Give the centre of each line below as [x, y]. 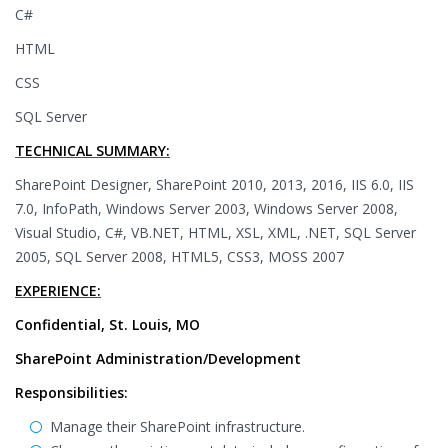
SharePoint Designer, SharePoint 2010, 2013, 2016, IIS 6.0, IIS [214, 184]
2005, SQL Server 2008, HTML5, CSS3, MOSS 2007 [179, 256]
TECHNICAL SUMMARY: [92, 150]
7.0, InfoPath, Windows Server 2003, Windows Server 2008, [206, 208]
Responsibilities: [71, 392]
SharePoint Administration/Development [158, 358]
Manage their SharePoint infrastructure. [177, 426]
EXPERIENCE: [58, 290]
